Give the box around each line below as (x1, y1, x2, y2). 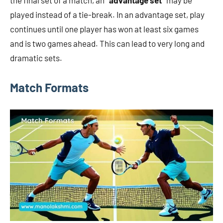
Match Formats (10, 80, 89, 95)
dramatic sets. (10, 53, 62, 63)
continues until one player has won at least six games (10, 24, 199, 34)
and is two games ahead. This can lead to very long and (10, 38, 205, 49)
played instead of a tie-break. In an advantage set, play (10, 9, 205, 20)
